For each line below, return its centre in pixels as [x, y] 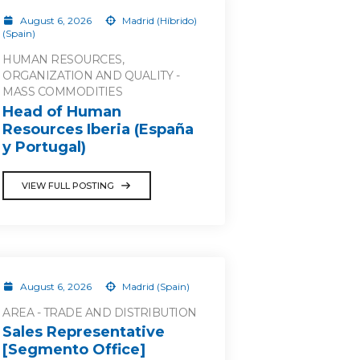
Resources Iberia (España [98, 129]
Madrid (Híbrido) [158, 20]
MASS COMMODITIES [62, 92]
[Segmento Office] [74, 350]
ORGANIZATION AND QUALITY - [91, 76]
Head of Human [62, 111]
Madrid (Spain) [155, 286]
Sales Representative [84, 332]
